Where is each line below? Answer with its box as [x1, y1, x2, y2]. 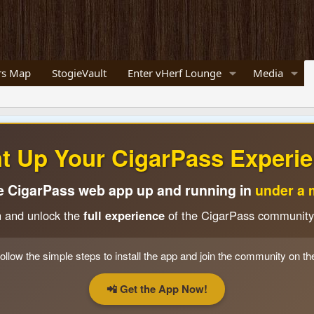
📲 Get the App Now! [107, 281, 207, 297]
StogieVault [51, 66, 107, 81]
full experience [83, 207, 165, 224]
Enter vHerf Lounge [127, 66, 221, 81]
